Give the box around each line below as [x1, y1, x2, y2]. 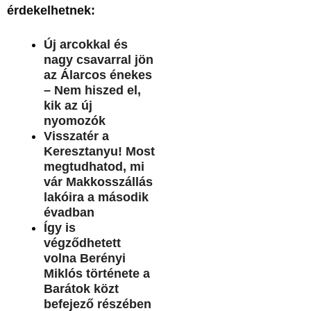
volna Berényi [43, 251, 126, 265]
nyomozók [43, 113, 106, 128]
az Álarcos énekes [43, 67, 152, 82]
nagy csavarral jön [43, 52, 153, 67]
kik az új [43, 98, 92, 112]
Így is [43, 220, 76, 235]
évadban [43, 205, 94, 219]
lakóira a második [43, 190, 149, 204]
